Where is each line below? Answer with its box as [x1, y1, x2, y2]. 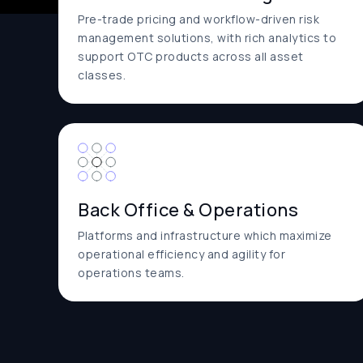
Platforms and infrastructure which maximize [78, 228, 332, 243]
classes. [78, 67, 126, 83]
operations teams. [78, 265, 185, 280]
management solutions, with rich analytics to [78, 30, 336, 45]
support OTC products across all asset [78, 49, 304, 64]
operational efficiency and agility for [78, 246, 285, 262]
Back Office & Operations [78, 198, 298, 222]
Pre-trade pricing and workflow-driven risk [78, 11, 319, 27]
